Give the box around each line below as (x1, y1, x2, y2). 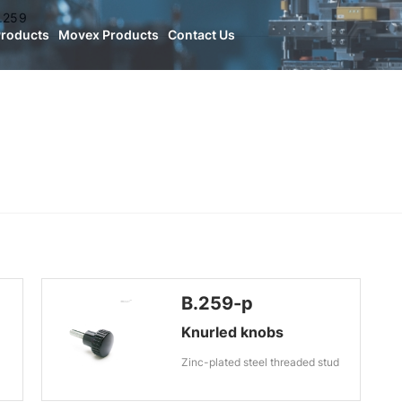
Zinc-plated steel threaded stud (180, 355, 339, 369)
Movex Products (58, 27, 159, 42)
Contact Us (168, 27, 235, 42)
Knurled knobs (180, 323, 284, 341)
